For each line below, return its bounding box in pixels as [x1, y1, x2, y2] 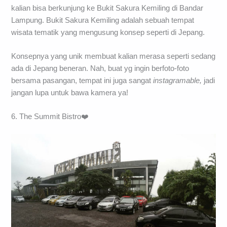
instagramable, [153, 77, 202, 85]
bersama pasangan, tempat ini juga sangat [11, 77, 154, 85]
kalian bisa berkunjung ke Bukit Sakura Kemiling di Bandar [11, 4, 204, 12]
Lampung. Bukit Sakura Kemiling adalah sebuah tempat [11, 16, 195, 24]
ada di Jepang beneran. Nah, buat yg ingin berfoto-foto [11, 64, 190, 73]
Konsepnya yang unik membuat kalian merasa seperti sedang [11, 52, 216, 61]
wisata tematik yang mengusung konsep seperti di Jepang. [11, 28, 205, 36]
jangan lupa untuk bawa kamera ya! [11, 89, 129, 97]
